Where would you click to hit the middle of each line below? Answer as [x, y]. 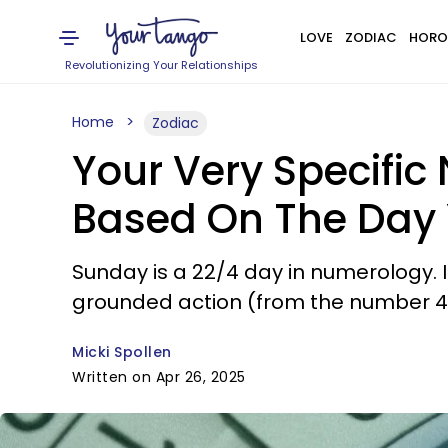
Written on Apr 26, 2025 [159, 377]
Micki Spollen [122, 352]
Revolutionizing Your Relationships [162, 65]
